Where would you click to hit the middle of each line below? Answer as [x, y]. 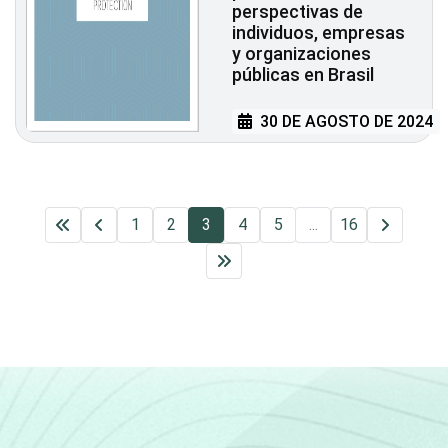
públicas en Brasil [303, 75]
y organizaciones [301, 54]
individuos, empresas [318, 33]
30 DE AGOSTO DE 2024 [345, 122]
